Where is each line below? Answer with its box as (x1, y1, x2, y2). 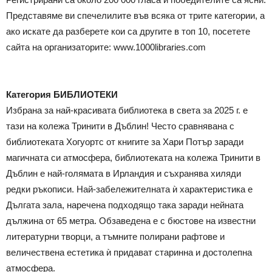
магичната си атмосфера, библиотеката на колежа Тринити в (6, 152, 260, 163)
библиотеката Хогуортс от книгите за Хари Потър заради (6, 137, 243, 148)
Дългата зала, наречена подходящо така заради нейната (6, 200, 243, 211)
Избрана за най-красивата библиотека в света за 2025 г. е (6, 105, 248, 116)
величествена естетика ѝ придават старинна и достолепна (6, 247, 252, 258)
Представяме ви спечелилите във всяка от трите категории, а (6, 10, 265, 21)
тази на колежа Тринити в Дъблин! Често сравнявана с (6, 121, 234, 132)
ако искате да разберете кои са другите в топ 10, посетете (6, 26, 250, 37)
